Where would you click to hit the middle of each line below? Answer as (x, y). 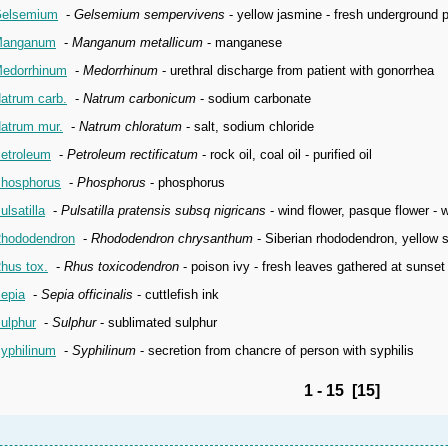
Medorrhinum (120, 70)
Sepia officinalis (87, 294)
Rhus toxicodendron (121, 266)
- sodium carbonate (253, 98)
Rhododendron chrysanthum (172, 238)
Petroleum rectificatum (132, 154)
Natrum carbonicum (139, 98)
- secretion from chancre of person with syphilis (275, 350)
